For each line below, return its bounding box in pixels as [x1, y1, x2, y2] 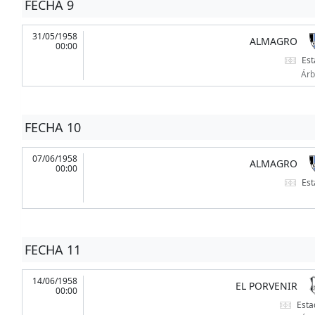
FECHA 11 [24, 241, 81, 259]
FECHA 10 [24, 119, 81, 136]
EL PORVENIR [235, 279, 297, 293]
